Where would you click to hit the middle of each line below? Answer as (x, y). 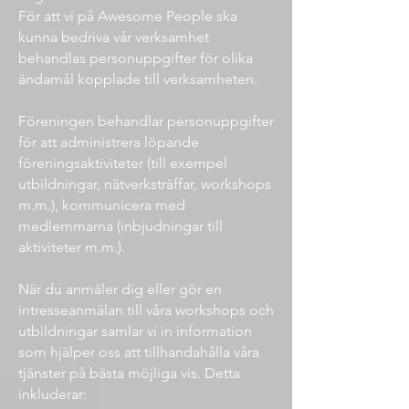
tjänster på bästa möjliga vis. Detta (129, 373)
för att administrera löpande (109, 142)
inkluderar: (54, 394)
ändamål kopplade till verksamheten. (140, 79)
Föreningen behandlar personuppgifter (146, 121)
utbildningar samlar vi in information (135, 331)
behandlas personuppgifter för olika (136, 58)
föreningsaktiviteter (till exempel (123, 163)
